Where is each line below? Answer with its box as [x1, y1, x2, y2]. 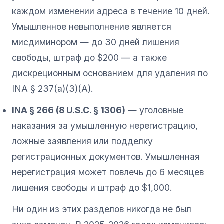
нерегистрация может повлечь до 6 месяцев [12, 166, 204, 177]
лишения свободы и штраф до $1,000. [12, 182, 172, 193]
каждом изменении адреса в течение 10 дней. [12, 5, 210, 16]
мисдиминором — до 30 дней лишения [12, 36, 179, 47]
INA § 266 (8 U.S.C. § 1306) [12, 104, 125, 115]
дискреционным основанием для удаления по [12, 67, 208, 78]
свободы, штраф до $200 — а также [12, 52, 167, 63]
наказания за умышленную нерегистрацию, [12, 120, 198, 131]
